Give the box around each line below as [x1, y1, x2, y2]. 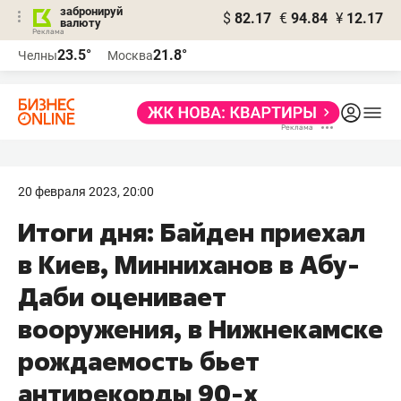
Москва [107, 48, 153, 63]
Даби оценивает [18, 280, 226, 313]
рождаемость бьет [18, 345, 260, 378]
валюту [60, 16, 101, 30]
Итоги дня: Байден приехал [18, 216, 365, 249]
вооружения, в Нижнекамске [18, 312, 383, 346]
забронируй [60, 4, 123, 18]
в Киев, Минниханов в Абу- [18, 248, 360, 281]
